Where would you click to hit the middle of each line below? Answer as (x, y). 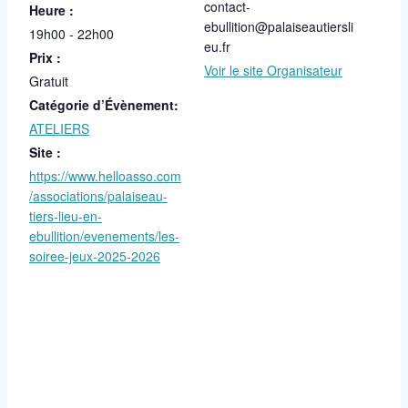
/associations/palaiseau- (98, 195)
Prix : (45, 57)
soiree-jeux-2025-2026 (95, 255)
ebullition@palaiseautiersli (279, 26)
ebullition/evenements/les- (104, 235)
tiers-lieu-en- (66, 215)
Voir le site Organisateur (273, 70)
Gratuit (49, 81)
